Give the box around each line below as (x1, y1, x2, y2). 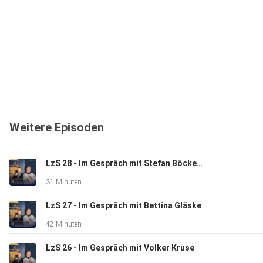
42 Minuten (46, 220, 82, 229)
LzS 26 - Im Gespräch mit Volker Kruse (46, 243, 194, 253)
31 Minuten (46, 178, 82, 187)
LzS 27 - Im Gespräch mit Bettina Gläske (46, 201, 201, 211)
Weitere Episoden (9, 120, 104, 135)
